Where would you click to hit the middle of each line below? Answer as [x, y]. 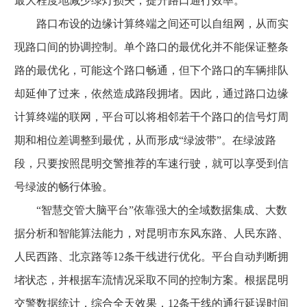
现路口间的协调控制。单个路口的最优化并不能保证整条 [151, 47]
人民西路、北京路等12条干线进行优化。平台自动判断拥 [151, 257]
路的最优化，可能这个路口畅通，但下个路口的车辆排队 [151, 70]
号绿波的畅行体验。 [64, 187]
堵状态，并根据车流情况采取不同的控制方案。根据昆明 [151, 280]
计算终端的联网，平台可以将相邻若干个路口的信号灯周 [151, 117]
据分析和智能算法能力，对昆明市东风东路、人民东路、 [151, 233]
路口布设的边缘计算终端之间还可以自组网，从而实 [151, 24]
